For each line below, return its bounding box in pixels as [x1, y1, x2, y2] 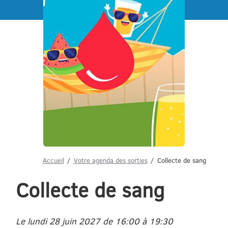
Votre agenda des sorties [73, 155, 148, 165]
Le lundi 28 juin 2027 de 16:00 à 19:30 [16, 215, 174, 227]
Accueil [42, 155, 64, 165]
